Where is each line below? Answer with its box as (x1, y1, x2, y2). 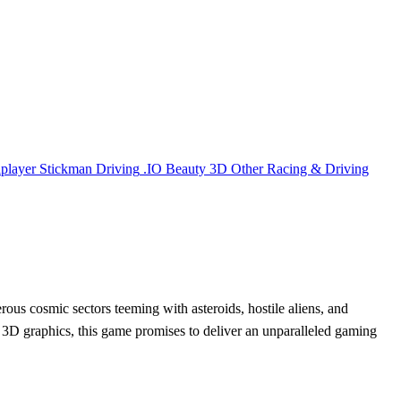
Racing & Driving (267, 160, 369, 176)
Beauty (166, 160, 206, 176)
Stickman (39, 160, 92, 176)
